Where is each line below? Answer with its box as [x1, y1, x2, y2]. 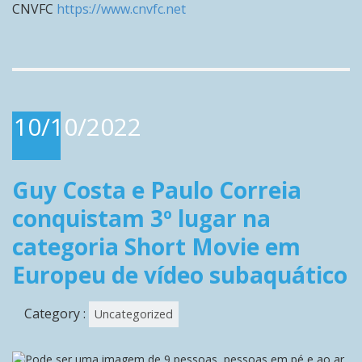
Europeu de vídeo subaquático [12, 259, 347, 291]
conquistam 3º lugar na [12, 203, 271, 234]
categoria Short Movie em [12, 231, 301, 263]
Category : [24, 305, 89, 323]
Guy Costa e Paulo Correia [12, 175, 301, 206]
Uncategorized [95, 306, 173, 322]
